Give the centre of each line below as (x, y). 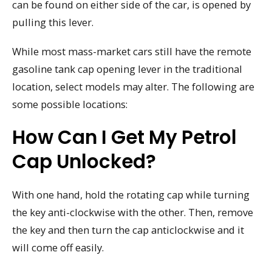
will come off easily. (58, 247)
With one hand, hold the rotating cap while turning (131, 195)
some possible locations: (70, 104)
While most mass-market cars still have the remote (132, 52)
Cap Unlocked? (84, 161)
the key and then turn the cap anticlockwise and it (128, 230)
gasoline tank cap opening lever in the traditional (127, 69)
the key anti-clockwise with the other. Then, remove (133, 212)
